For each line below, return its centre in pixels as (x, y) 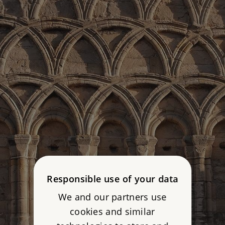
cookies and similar (113, 211)
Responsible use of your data (113, 179)
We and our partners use (113, 197)
